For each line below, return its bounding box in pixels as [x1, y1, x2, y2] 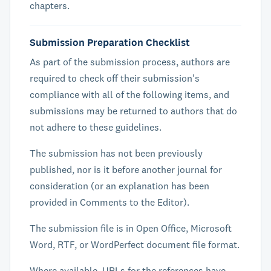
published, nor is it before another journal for [30, 163, 222, 175]
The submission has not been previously [30, 147, 203, 159]
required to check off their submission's [30, 72, 200, 84]
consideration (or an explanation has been [30, 180, 209, 192]
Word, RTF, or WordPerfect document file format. [30, 238, 240, 250]
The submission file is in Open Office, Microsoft [30, 222, 232, 234]
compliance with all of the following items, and [30, 88, 229, 100]
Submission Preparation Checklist [30, 36, 190, 49]
